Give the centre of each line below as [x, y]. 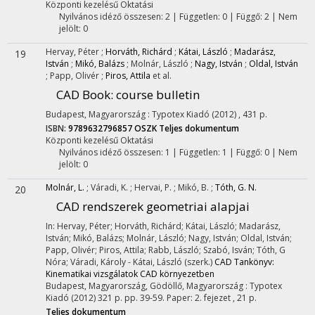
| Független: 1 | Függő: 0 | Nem [233, 152]
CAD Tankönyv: [244, 262]
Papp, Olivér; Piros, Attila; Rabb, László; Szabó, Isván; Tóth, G [166, 250]
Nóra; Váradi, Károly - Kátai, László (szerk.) [130, 262]
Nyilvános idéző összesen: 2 [114, 17]
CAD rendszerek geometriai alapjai [153, 206]
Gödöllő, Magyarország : [200, 286]
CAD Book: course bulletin [128, 95]
